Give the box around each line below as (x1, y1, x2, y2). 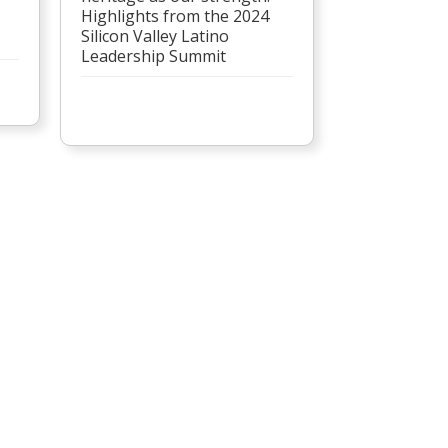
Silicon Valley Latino (80, 24, 229, 47)
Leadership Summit (80, 44, 230, 67)
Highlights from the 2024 (80, 4, 269, 27)
